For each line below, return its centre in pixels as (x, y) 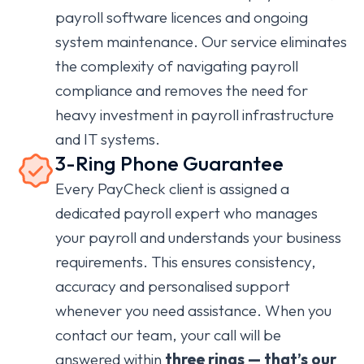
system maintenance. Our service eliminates (201, 41)
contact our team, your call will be (168, 335)
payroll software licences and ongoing (182, 17)
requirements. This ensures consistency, (186, 262)
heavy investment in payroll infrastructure (195, 115)
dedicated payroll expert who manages (186, 213)
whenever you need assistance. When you (193, 310)
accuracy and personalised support (173, 286)
